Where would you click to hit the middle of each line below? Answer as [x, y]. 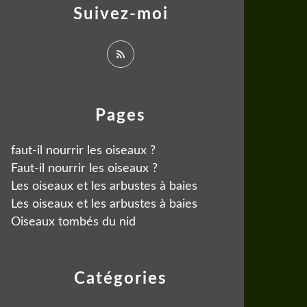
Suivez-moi [121, 14]
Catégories [121, 279]
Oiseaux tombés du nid [73, 222]
